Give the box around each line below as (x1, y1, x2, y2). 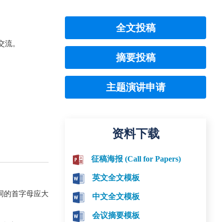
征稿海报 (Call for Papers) (91, 155, 181, 163)
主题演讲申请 (106, 82, 166, 93)
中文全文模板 (92, 192, 140, 201)
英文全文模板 (92, 173, 140, 182)
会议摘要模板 (92, 211, 140, 220)
